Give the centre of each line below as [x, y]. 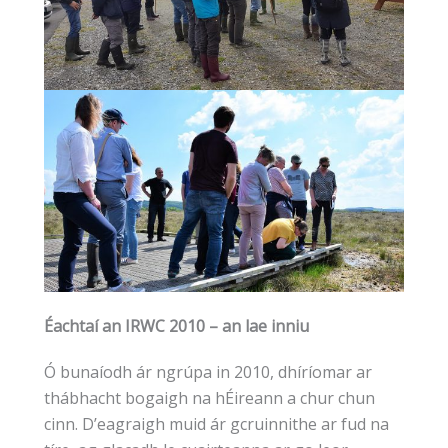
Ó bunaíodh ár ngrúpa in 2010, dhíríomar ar [208, 371]
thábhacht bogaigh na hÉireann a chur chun [209, 397]
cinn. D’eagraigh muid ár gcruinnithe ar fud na [216, 423]
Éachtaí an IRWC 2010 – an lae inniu [176, 325]
